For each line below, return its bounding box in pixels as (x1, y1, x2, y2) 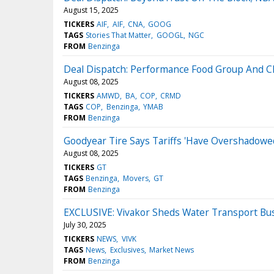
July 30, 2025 (64, 220, 106, 231)
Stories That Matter (86, 30, 152, 41)
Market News (149, 245, 194, 256)
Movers (122, 173, 149, 184)
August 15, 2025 (64, 5, 119, 16)
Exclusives (109, 245, 144, 256)
